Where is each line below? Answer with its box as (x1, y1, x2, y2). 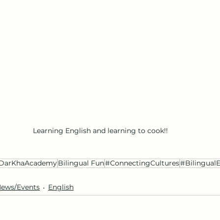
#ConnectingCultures (105, 158, 179, 167)
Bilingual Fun (58, 158, 104, 167)
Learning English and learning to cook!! (32, 126, 168, 135)
